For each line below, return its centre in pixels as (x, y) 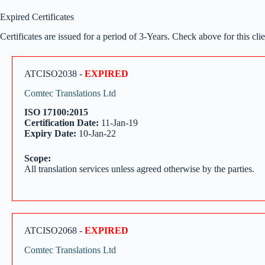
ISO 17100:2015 (56, 112)
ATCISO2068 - (54, 231)
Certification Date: (62, 123)
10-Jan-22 (96, 134)
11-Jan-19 (118, 123)
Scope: (38, 159)
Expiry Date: (50, 134)
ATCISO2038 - (54, 73)
